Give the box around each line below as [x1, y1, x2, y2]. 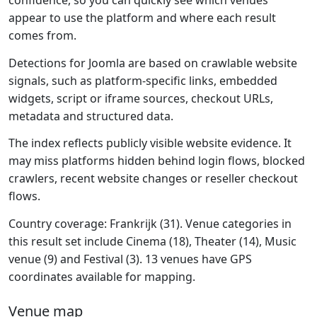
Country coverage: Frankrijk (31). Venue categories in [8, 215, 292, 231]
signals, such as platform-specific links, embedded [8, 72, 277, 88]
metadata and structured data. [8, 108, 173, 124]
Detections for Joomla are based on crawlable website [8, 54, 297, 71]
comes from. [8, 28, 76, 43]
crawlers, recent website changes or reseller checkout [8, 171, 298, 187]
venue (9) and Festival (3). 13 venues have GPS [8, 250, 252, 267]
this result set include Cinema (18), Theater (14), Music [8, 233, 296, 249]
